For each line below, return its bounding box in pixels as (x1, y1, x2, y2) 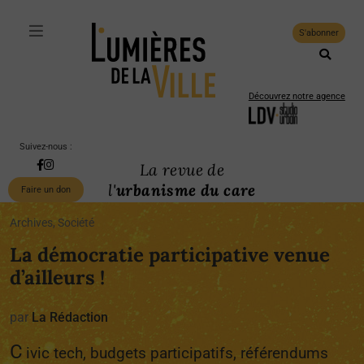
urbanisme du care (116, 180, 256, 200)
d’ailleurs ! (10, 265, 105, 290)
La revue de (139, 160, 225, 180)
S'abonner (298, 28, 339, 38)
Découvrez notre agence (248, 91, 345, 102)
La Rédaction (32, 310, 108, 325)
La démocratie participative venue (10, 242, 330, 267)
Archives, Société (10, 216, 94, 230)
